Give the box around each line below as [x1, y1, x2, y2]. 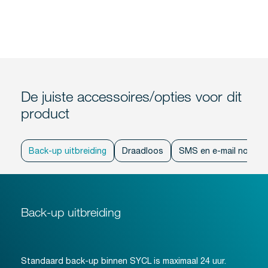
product [21, 103, 69, 121]
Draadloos [122, 145, 163, 156]
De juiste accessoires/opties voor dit [21, 87, 242, 105]
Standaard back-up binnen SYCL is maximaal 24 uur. [21, 255, 226, 266]
